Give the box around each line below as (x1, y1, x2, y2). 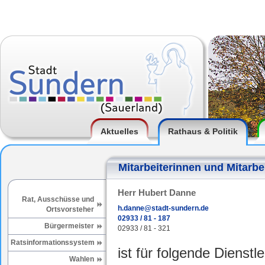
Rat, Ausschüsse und (22, 195, 94, 203)
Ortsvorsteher (46, 205, 94, 214)
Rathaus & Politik (167, 127, 238, 136)
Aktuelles (100, 127, 138, 136)
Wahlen (69, 255, 94, 263)
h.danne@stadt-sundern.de (118, 204, 209, 213)
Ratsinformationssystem (11, 238, 95, 247)
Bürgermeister (44, 222, 94, 230)
